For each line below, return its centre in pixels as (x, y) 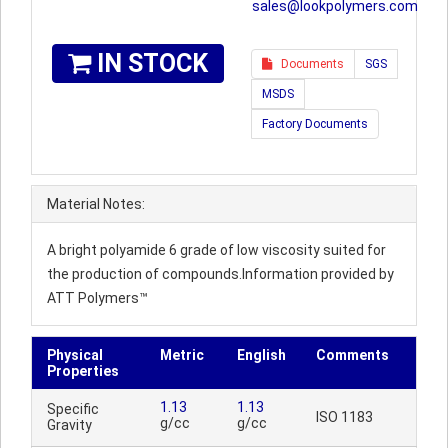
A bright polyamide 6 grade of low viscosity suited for (216, 250)
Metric (182, 355)
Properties (83, 371)
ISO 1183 (344, 417)
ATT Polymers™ (97, 298)
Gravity (69, 425)
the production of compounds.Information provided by (220, 274)
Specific (73, 409)
